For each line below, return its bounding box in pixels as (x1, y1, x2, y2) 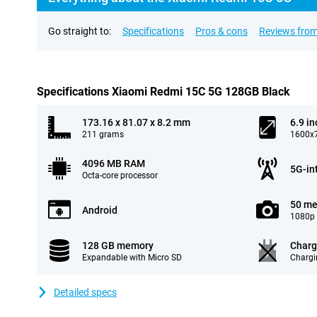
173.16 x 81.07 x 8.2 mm (82, 117, 190, 128)
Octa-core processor (82, 171, 158, 180)
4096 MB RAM (82, 158, 145, 169)
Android (82, 204, 117, 216)
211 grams (82, 129, 124, 139)
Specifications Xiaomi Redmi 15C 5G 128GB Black (37, 85, 290, 98)
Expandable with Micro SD (82, 253, 182, 263)
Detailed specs (54, 287, 117, 298)
